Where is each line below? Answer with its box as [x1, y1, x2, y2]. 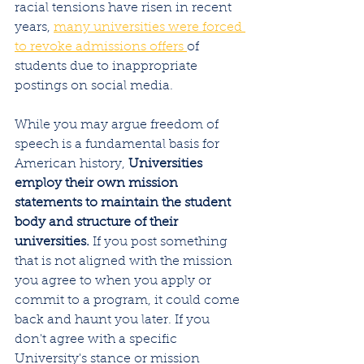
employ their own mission [15, 177, 181, 191]
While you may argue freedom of [15, 119, 222, 132]
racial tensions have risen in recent [15, 2, 235, 15]
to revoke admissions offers [15, 41, 187, 54]
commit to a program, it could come [15, 294, 243, 308]
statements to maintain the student [15, 197, 234, 210]
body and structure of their [15, 216, 181, 230]
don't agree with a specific [15, 333, 180, 347]
